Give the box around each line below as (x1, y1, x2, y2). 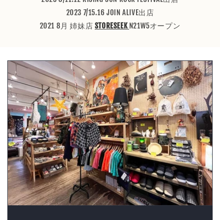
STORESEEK (94, 21, 129, 30)
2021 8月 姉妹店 (39, 21, 95, 30)
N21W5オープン (129, 21, 181, 30)
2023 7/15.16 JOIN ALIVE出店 (66, 7, 154, 17)
